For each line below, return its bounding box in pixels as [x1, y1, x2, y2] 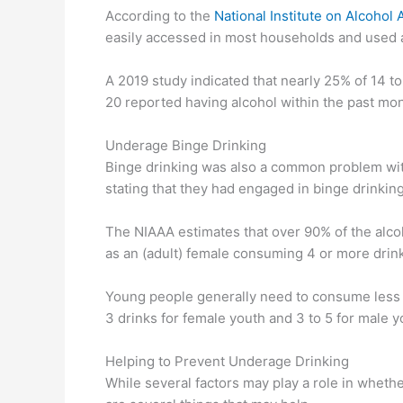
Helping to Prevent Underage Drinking [105, 353, 349, 371]
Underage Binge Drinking [105, 137, 266, 155]
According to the [105, 7, 214, 25]
